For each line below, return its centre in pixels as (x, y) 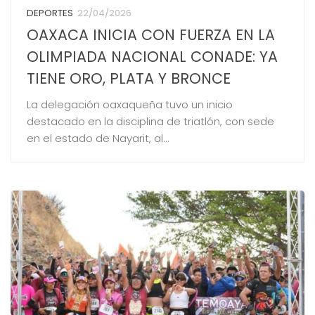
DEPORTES (50, 13)
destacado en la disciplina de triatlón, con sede (150, 121)
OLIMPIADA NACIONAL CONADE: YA (152, 56)
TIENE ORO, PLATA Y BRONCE (128, 78)
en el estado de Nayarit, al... (98, 138)
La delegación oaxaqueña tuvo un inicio (129, 104)
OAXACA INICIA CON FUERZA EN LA (150, 34)
